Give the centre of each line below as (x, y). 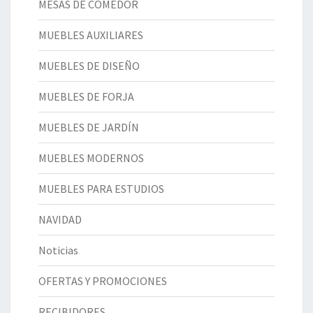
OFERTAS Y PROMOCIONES (103, 281)
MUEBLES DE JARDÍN (89, 128)
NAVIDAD (60, 220)
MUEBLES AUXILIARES (91, 35)
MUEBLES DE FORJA (86, 97)
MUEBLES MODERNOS (91, 158)
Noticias (58, 250)
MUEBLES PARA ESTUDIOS (101, 189)
